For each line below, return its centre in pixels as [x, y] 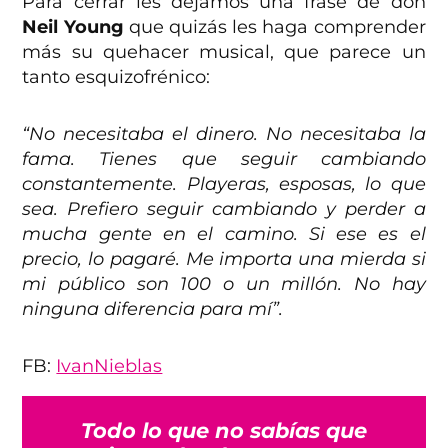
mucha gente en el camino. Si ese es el [224, 233]
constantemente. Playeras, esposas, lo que [224, 183]
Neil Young [73, 26]
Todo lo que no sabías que [224, 430]
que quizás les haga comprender [274, 26]
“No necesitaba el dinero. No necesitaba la [224, 133]
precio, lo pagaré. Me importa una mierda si [224, 258]
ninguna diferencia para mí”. [153, 308]
